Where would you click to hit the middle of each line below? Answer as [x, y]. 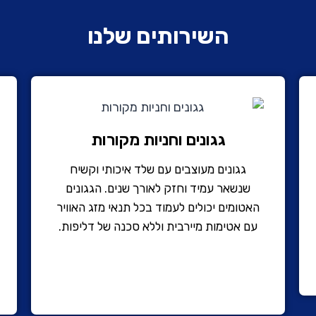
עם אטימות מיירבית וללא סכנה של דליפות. [158, 226]
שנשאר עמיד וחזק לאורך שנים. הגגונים [158, 188]
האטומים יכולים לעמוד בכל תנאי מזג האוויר [158, 207]
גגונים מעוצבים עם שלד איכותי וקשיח [158, 169]
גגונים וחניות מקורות [158, 139]
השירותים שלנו [158, 36]
